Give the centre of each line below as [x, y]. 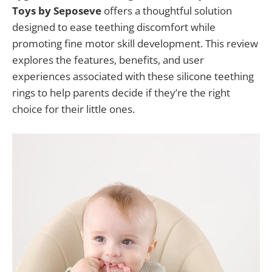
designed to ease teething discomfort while [114, 27]
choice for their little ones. [73, 109]
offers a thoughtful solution [167, 11]
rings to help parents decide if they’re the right [121, 93]
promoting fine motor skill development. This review [135, 43]
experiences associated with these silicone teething [133, 76]
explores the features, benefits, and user [108, 60]
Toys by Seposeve [57, 11]
